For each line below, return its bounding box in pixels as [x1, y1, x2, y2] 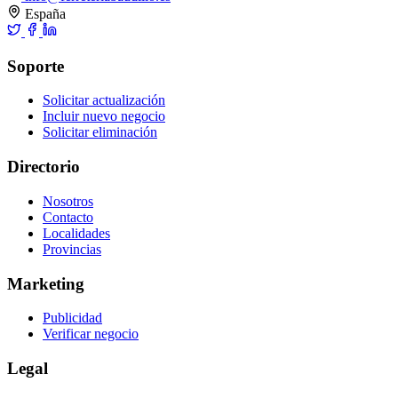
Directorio [7, 157, 80, 177]
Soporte [7, 56, 64, 76]
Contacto [43, 209, 93, 225]
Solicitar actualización [43, 92, 165, 108]
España [21, 5, 66, 21]
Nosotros [43, 193, 93, 209]
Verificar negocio [43, 326, 139, 342]
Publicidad [43, 310, 102, 326]
